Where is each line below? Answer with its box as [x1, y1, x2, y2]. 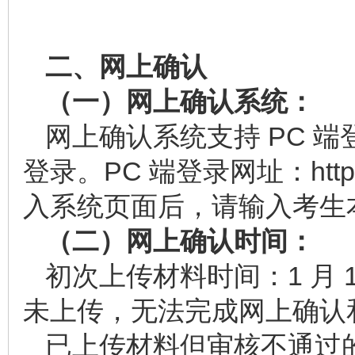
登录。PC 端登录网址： [23, 156, 311, 186]
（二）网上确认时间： [45, 226, 315, 256]
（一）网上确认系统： [45, 86, 315, 116]
